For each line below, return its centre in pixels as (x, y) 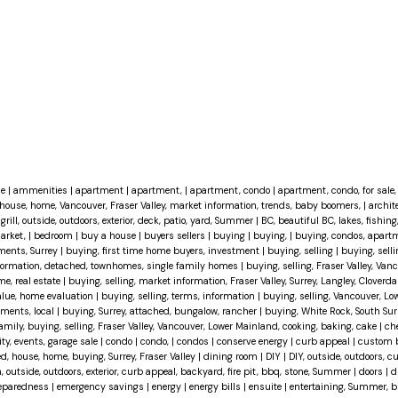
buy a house (109, 236)
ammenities (41, 191)
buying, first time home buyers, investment (163, 251)
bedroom (54, 236)
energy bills (216, 387)
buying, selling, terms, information (179, 296)
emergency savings (101, 387)
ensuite (266, 387)
